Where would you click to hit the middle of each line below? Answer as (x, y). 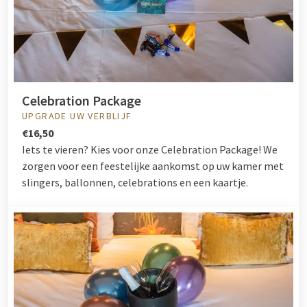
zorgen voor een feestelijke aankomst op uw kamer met (153, 165)
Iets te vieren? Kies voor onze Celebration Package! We (150, 149)
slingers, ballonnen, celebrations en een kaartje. (135, 182)
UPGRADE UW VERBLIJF (77, 115)
